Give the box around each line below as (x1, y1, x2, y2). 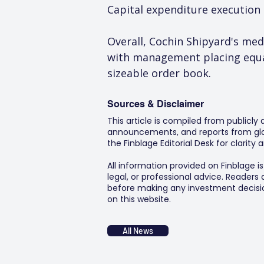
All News (123, 226, 153, 236)
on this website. (107, 193, 171, 205)
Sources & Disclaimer (107, 98, 204, 110)
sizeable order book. (107, 66, 211, 80)
